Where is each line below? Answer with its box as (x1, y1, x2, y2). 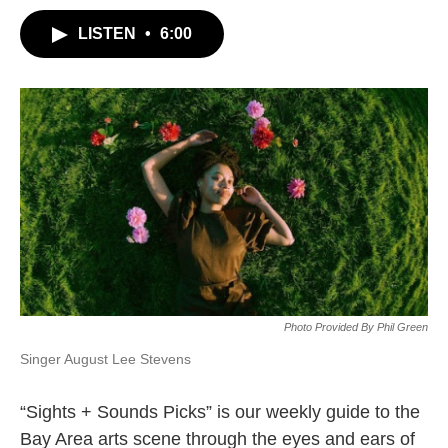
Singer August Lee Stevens (20, 351, 191, 368)
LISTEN (78, 25, 140, 42)
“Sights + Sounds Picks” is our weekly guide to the (20, 402, 420, 423)
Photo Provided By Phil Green (284, 321, 428, 334)
